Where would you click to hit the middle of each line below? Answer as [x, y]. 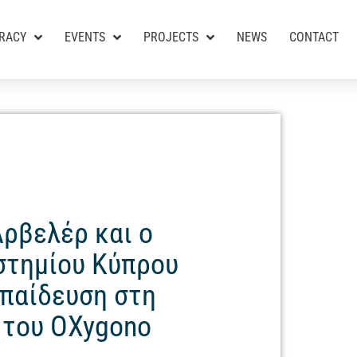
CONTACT [314, 37]
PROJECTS [171, 37]
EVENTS [85, 37]
